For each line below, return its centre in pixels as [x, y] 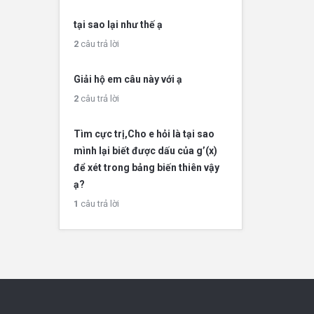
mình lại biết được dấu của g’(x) [145, 151]
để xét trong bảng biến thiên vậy [146, 168]
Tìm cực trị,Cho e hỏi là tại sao [144, 134]
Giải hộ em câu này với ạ [128, 79]
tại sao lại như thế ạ [118, 25]
